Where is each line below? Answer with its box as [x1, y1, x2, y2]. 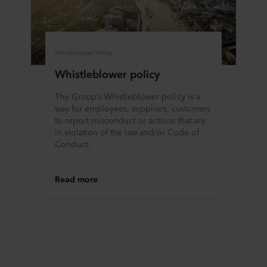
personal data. [14, 8, 73, 19]
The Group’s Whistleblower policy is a [55, 89, 200, 102]
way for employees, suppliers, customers [55, 101, 210, 114]
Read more [55, 172, 98, 185]
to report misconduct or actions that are [55, 113, 206, 126]
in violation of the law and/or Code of [55, 125, 199, 138]
